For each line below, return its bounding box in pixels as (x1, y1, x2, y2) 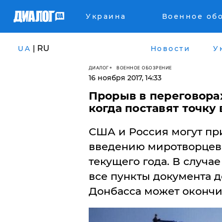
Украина (86, 12, 126, 21)
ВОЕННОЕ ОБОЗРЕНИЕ (116, 64, 172, 70)
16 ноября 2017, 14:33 (88, 73, 162, 82)
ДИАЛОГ (88, 64, 109, 70)
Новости (150, 44, 190, 53)
